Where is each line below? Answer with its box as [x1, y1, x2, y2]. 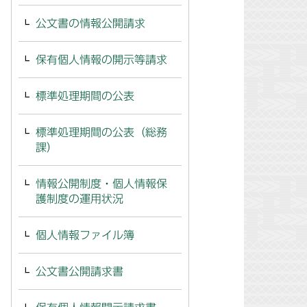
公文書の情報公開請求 [36, 18, 145, 29]
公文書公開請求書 [36, 266, 123, 277]
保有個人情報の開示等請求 [36, 54, 167, 65]
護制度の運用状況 [36, 193, 123, 204]
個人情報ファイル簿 [36, 230, 134, 241]
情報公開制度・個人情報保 [36, 178, 167, 189]
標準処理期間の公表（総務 [36, 127, 167, 138]
